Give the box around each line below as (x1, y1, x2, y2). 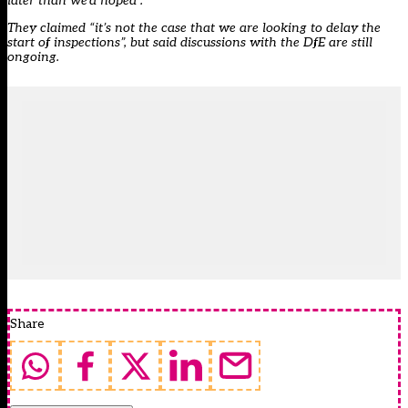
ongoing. (7, 49, 59, 66)
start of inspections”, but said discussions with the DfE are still (7, 35, 372, 51)
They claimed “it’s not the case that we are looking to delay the (7, 20, 381, 36)
